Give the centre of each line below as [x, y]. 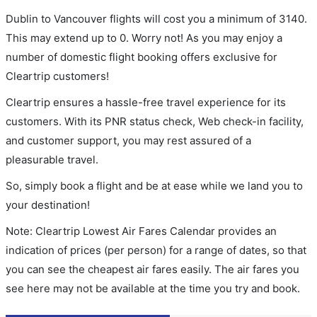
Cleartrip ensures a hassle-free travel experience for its [146, 102]
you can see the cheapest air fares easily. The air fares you [152, 269]
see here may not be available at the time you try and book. [153, 288]
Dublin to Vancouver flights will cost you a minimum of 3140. [156, 18]
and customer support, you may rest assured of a [128, 140]
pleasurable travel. [52, 159]
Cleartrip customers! [57, 76]
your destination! [48, 204]
